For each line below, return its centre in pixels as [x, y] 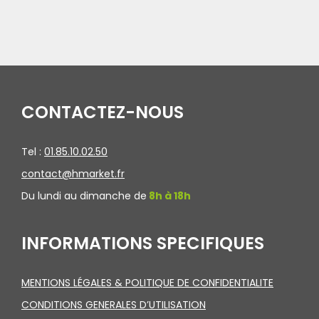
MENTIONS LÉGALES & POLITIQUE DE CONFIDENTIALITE [147, 283]
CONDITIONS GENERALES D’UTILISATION [114, 305]
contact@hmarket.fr [73, 174]
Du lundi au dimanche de [84, 196]
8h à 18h [169, 196]
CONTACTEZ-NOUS [103, 112]
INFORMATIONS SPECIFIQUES [143, 243]
